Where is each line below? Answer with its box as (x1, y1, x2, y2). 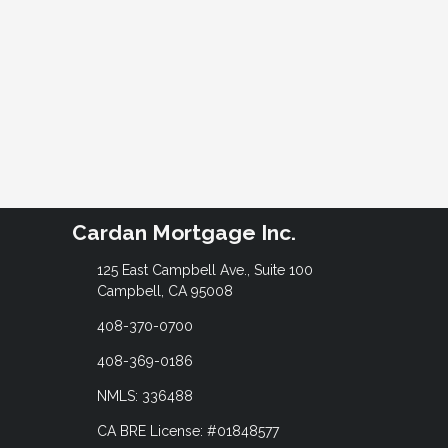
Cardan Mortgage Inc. (72, 220, 296, 246)
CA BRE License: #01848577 (96, 422, 279, 439)
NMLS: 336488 (96, 387, 193, 404)
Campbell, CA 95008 (96, 282, 233, 299)
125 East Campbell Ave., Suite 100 (96, 261, 313, 278)
